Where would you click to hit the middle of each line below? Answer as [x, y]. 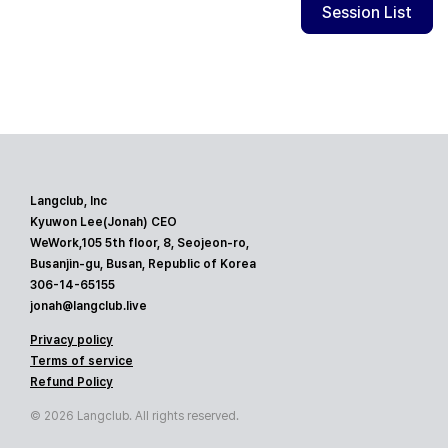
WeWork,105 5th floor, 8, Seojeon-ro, [139, 242]
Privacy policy [71, 339]
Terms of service [81, 360]
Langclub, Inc [68, 200]
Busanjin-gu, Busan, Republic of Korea [143, 263]
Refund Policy [71, 381]
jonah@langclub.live [88, 305]
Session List [367, 12]
